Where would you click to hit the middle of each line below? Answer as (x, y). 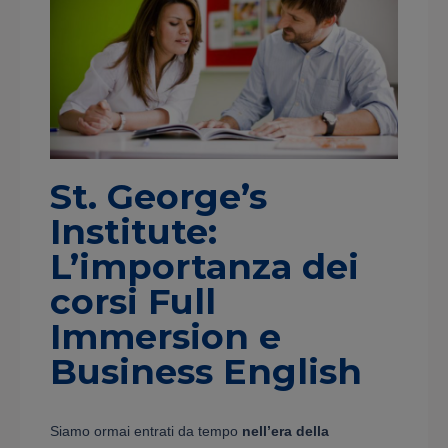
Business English (206, 371)
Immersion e (165, 336)
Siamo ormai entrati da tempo (146, 430)
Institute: (133, 231)
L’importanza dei (204, 266)
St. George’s (158, 196)
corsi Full (133, 301)
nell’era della (285, 430)
